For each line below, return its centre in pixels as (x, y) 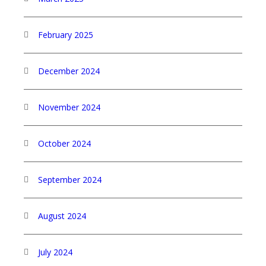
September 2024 (70, 180)
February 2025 (66, 35)
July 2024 (55, 252)
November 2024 (69, 107)
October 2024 (64, 143)
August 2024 (62, 216)
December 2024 (69, 71)
